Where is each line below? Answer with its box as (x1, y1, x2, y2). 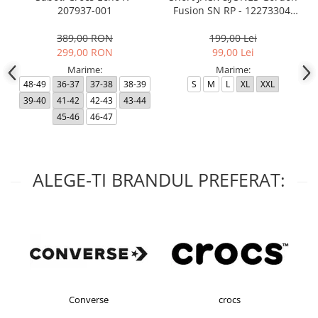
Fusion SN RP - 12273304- (172, 4, 294, 18)
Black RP (213, 17, 253, 31)
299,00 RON (57, 45, 113, 60)
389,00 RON (57, 31, 113, 45)
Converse (68, 293, 109, 307)
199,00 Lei (209, 31, 257, 45)
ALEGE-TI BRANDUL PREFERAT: (33, 168, 285, 192)
